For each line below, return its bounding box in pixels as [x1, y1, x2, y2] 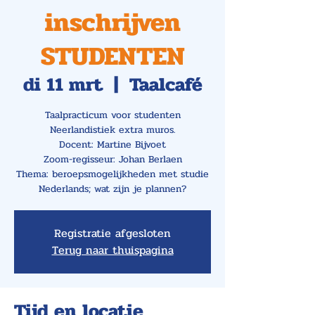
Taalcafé [129, 70, 202, 99]
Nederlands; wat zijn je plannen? [39, 181, 186, 196]
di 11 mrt [22, 70, 103, 99]
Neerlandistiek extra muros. [49, 122, 176, 137]
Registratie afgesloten [54, 224, 171, 242]
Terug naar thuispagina [51, 241, 174, 259]
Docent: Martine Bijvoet [59, 137, 166, 152]
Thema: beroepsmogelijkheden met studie [16, 167, 209, 181]
